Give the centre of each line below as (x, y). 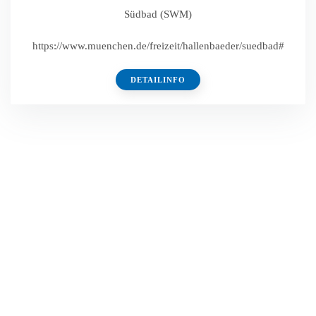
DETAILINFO (158, 80)
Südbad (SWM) (158, 14)
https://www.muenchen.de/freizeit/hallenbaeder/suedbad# (158, 46)
